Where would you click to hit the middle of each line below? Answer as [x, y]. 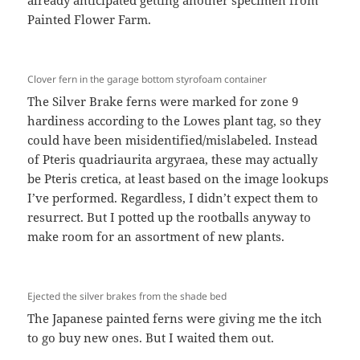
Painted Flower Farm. [90, 20]
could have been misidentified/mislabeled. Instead [173, 140]
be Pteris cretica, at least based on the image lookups [178, 179]
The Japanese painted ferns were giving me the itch [175, 319]
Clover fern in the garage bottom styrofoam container [147, 80]
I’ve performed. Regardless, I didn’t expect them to [173, 198]
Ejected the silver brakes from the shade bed [127, 297]
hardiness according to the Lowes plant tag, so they [174, 121]
